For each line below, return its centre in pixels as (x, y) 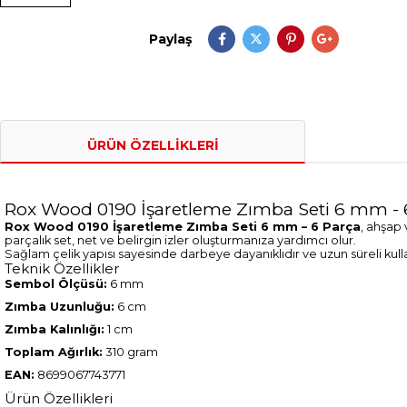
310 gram (130, 352)
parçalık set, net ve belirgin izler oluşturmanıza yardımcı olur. (180, 241)
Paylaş (171, 40)
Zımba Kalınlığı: (55, 330)
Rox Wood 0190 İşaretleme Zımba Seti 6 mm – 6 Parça (183, 227)
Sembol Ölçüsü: (56, 284)
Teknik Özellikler (62, 269)
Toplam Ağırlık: (54, 352)
